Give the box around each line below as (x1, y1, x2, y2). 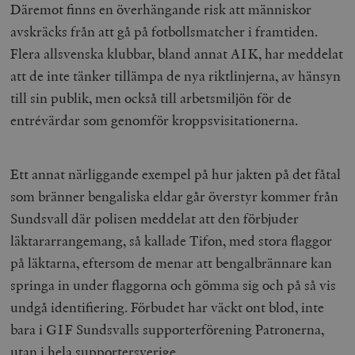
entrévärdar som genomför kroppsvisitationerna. (10, 111, 299, 130)
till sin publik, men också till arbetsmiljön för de (10, 89, 292, 108)
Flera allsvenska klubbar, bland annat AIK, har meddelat (10, 44, 344, 63)
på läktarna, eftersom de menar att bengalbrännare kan (10, 254, 333, 273)
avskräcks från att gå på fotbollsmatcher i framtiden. (10, 22, 319, 41)
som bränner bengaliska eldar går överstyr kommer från (10, 187, 339, 206)
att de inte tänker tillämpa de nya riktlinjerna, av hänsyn (10, 67, 342, 86)
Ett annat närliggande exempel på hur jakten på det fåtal (10, 165, 342, 184)
